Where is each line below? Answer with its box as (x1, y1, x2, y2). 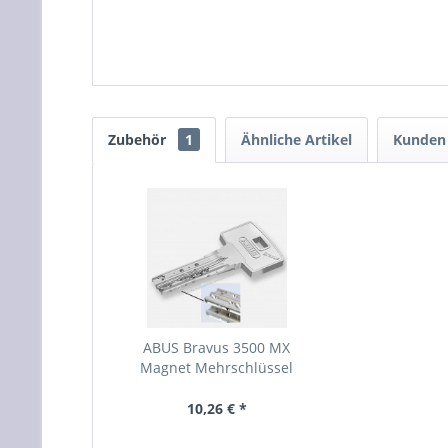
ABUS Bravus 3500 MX (143, 337, 291, 357)
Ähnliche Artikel (241, 129, 352, 149)
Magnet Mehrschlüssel (140, 357, 294, 377)
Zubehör (108, 129, 170, 149)
